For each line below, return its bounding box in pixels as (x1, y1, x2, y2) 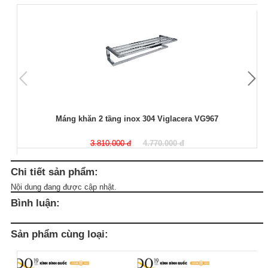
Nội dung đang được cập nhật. (11, 182, 117, 191)
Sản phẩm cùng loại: (11, 227, 108, 240)
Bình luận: (11, 196, 60, 209)
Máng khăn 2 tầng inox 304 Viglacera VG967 (56, 114, 218, 123)
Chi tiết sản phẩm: (11, 165, 98, 178)
